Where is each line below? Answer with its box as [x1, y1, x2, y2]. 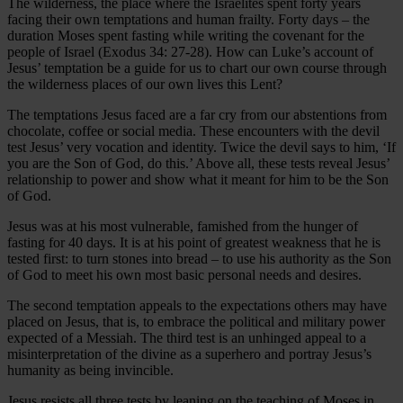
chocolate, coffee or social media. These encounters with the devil [7, 122, 380, 139]
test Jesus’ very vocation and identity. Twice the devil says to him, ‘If [7, 139, 396, 155]
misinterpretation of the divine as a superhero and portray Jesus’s [7, 345, 372, 362]
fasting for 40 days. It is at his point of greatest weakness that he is [7, 234, 381, 250]
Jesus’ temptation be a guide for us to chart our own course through [7, 59, 387, 76]
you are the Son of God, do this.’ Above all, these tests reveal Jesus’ [7, 155, 390, 171]
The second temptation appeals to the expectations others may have [7, 297, 387, 313]
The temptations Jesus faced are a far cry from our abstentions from [7, 106, 387, 122]
